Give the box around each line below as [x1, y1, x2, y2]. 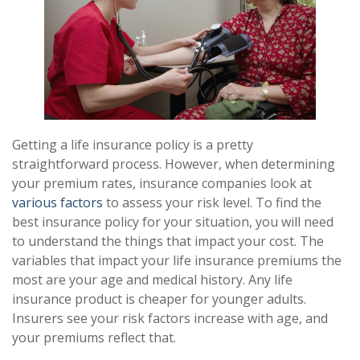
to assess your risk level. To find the [103, 194, 321, 212]
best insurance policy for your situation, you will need [12, 213, 333, 231]
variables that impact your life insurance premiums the [12, 252, 342, 270]
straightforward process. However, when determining [12, 155, 335, 174]
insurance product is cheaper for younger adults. [12, 290, 306, 309]
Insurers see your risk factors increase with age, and [12, 309, 328, 328]
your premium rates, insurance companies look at [12, 174, 312, 193]
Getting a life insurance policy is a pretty [12, 136, 253, 154]
